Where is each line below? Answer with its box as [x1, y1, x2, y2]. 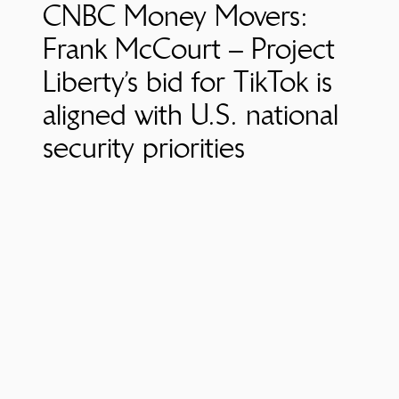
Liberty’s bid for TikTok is [43, 64, 332, 100]
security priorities [43, 130, 245, 166]
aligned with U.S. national [43, 97, 338, 133]
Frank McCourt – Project [43, 31, 335, 67]
